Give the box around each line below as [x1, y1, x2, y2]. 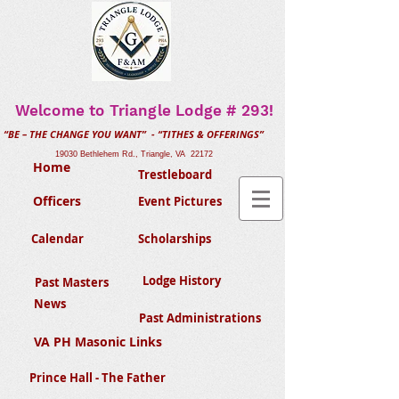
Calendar [30, 231, 84, 247]
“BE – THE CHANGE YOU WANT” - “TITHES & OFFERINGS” [4, 127, 264, 141]
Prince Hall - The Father [29, 370, 166, 386]
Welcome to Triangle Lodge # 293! [14, 102, 274, 119]
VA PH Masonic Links [34, 333, 162, 351]
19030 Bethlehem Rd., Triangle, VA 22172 [54, 150, 213, 159]
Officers [33, 192, 81, 209]
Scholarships [138, 231, 211, 247]
